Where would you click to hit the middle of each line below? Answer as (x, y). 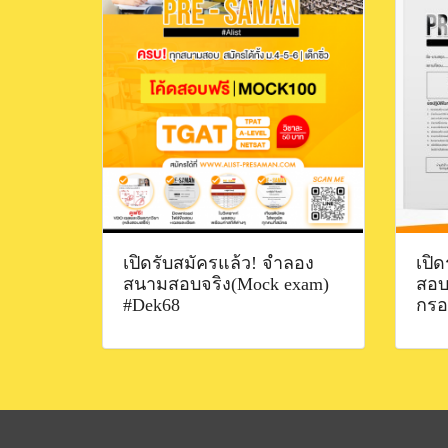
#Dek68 (151, 304)
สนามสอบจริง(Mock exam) (226, 283)
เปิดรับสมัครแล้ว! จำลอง (218, 262)
